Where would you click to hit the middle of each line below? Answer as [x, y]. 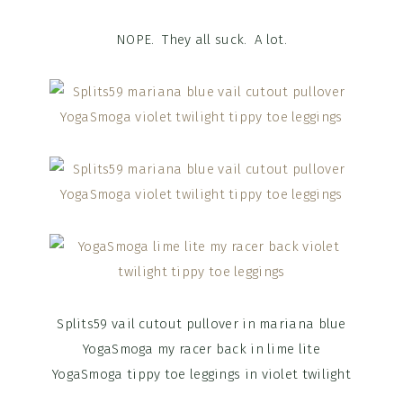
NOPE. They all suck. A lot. [201, 40]
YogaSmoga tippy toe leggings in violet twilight [201, 375]
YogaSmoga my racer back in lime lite [201, 349]
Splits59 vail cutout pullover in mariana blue [201, 324]
